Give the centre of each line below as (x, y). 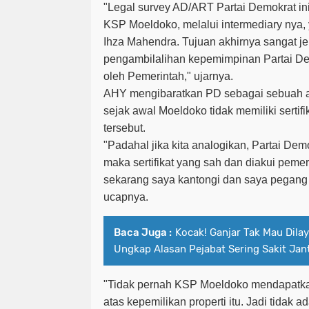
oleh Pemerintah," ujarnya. (170, 77)
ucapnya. (127, 197)
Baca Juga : (143, 233)
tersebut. (126, 128)
